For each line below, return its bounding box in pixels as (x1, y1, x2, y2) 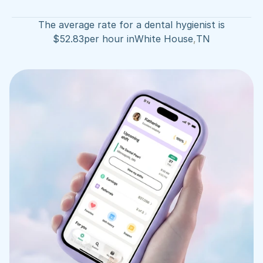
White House (134, 33, 193, 45)
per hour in (84, 33, 134, 45)
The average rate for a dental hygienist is (38, 19, 225, 31)
